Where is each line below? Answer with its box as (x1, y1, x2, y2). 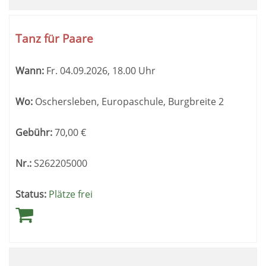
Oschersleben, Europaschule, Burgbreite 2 (33, 95, 224, 108)
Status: (15, 188, 46, 201)
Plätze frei (49, 188, 93, 201)
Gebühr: (15, 126, 52, 139)
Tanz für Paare (15, 30, 93, 46)
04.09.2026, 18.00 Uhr (58, 64, 156, 77)
